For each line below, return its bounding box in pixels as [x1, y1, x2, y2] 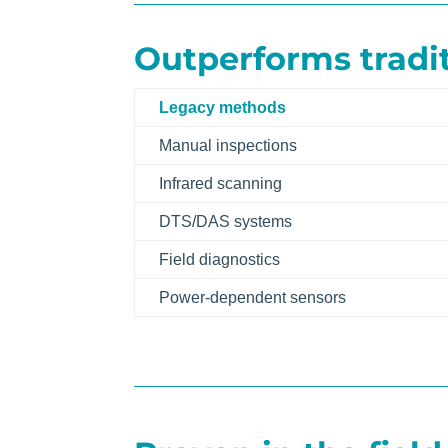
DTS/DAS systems [159, 212, 293, 230]
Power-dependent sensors [159, 288, 347, 306]
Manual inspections [159, 136, 298, 154]
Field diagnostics [159, 250, 281, 268]
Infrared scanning [159, 174, 283, 192]
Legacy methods [159, 98, 287, 116]
